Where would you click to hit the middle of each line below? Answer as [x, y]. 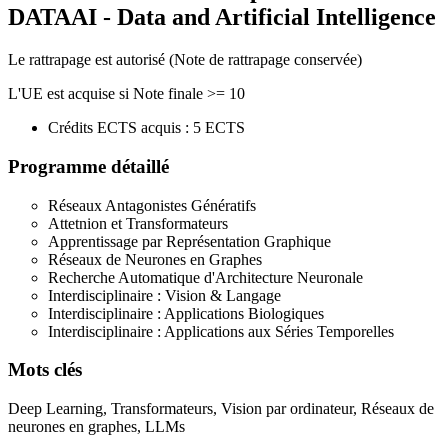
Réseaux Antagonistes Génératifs [152, 205]
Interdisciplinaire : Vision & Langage [164, 295]
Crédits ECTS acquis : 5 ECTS [146, 128]
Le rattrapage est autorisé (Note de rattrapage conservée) [185, 60]
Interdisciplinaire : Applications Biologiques [186, 313]
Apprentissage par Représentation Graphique [189, 241]
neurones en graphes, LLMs [96, 427]
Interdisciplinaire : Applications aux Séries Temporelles [221, 331]
